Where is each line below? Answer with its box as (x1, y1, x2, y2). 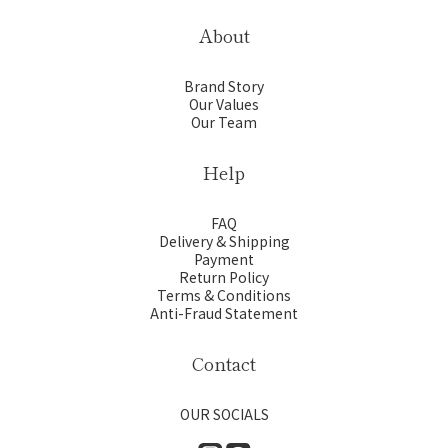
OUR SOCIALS (179, 404, 269, 425)
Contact (192, 350, 256, 377)
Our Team (191, 112, 257, 133)
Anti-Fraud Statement (150, 303, 298, 324)
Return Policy (179, 267, 269, 288)
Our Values (189, 94, 259, 115)
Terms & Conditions (157, 285, 291, 306)
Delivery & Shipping (158, 231, 290, 252)
